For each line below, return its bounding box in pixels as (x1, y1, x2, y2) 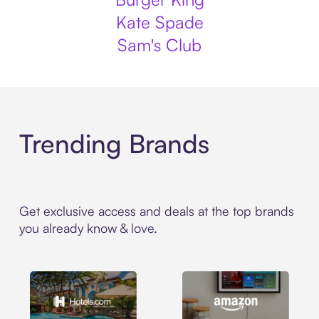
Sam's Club (117, 34, 202, 56)
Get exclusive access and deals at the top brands (19, 203, 294, 219)
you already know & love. (19, 220, 157, 236)
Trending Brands (19, 127, 209, 160)
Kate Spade (115, 11, 204, 33)
